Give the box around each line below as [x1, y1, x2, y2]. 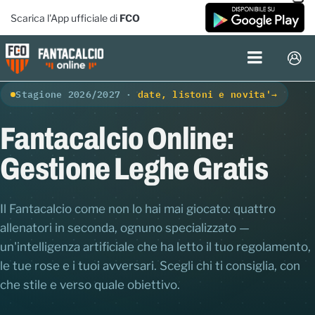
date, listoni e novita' [137, 86, 271, 103]
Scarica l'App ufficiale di [11, 11, 120, 24]
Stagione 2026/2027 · [15, 86, 138, 103]
